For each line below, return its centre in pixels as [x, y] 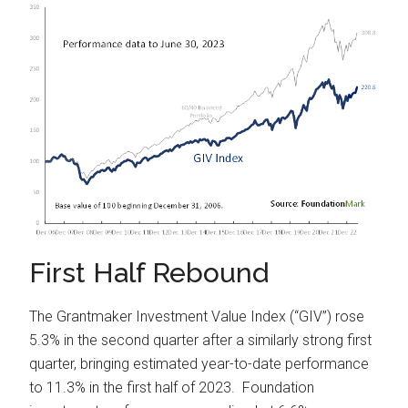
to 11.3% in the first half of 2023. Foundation [172, 387]
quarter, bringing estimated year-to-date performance [199, 363]
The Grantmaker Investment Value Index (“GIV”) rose [197, 316]
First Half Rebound [149, 272]
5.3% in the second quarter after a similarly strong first [201, 340]
